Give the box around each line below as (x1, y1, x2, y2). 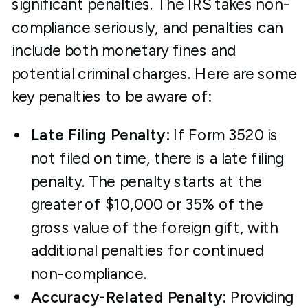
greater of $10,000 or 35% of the (30, 195, 263, 214)
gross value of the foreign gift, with (30, 218, 278, 237)
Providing (226, 287, 294, 307)
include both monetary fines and (11, 41, 236, 60)
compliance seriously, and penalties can (11, 18, 283, 37)
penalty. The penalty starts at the (30, 172, 262, 191)
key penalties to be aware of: (11, 87, 211, 106)
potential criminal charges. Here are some (11, 64, 297, 83)
